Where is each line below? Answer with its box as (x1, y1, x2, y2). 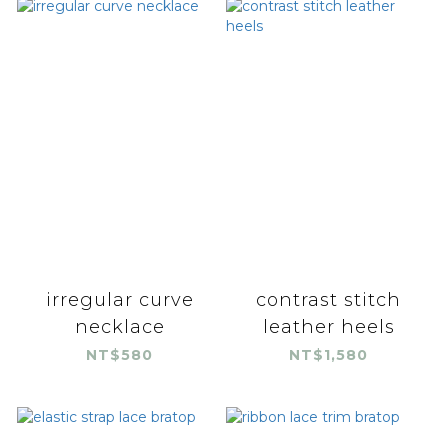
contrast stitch (256, 288, 401, 311)
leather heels (262, 315, 395, 338)
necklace (74, 315, 165, 338)
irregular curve (45, 288, 194, 311)
